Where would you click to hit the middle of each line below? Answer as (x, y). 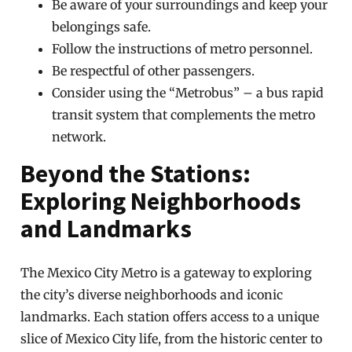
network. (79, 137)
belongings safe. (102, 27)
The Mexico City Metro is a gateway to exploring (167, 273)
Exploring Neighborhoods (161, 201)
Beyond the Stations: (136, 174)
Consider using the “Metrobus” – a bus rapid (188, 93)
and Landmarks (106, 229)
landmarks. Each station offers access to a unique (170, 317)
